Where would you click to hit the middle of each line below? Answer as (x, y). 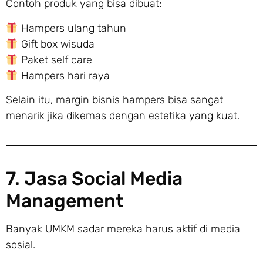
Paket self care (55, 60)
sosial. (21, 245)
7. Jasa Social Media (94, 179)
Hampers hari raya (64, 75)
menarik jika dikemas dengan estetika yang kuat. (123, 116)
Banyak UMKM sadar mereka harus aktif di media (123, 229)
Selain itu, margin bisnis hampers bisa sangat (114, 100)
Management (65, 201)
